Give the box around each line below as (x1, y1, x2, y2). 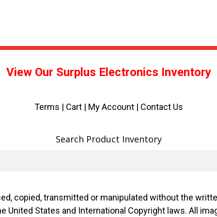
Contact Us (140, 102, 183, 112)
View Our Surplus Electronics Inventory (6, 65, 211, 79)
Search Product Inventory (55, 133, 162, 145)
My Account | (88, 102, 140, 112)
